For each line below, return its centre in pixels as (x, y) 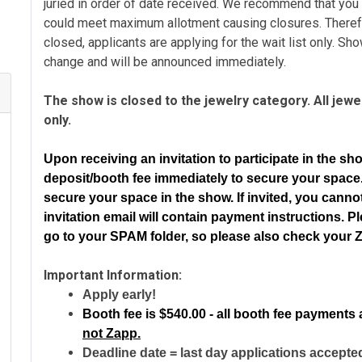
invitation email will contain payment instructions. (194, 217)
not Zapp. (112, 333)
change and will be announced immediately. (165, 62)
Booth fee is (119, 314)
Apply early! (119, 295)
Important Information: (113, 275)
